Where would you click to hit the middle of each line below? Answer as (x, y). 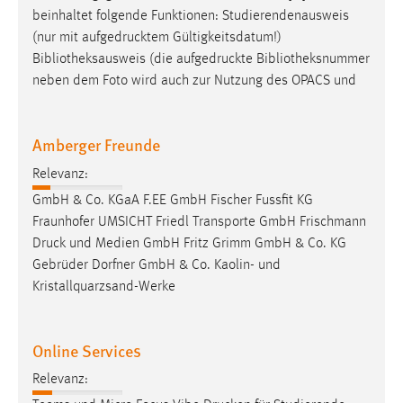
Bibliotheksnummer (311, 60)
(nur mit (57, 38)
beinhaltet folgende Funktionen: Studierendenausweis (191, 17)
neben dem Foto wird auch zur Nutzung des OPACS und (194, 81)
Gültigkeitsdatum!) (225, 38)
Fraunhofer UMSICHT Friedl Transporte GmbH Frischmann (199, 222)
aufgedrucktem (125, 38)
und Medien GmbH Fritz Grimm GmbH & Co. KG (206, 243)
